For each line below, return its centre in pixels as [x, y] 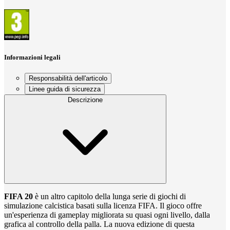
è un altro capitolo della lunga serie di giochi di [109, 197]
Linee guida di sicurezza [65, 89]
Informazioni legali [32, 57]
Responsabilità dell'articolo [68, 79]
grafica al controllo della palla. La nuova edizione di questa [99, 224]
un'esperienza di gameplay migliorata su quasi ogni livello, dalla [107, 215]
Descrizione [85, 100]
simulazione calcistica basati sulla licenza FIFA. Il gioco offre [103, 206]
